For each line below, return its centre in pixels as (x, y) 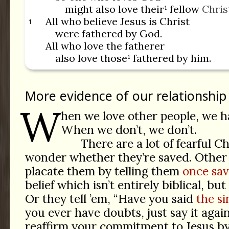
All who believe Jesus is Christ (118, 21)
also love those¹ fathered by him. (133, 58)
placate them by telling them (104, 171)
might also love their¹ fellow (133, 9)
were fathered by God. (109, 34)
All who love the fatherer (105, 46)
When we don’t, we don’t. (129, 130)
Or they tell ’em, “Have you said (110, 199)
